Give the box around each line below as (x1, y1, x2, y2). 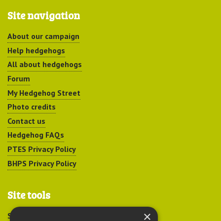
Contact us (7, 115, 45, 126)
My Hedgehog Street (7, 87, 80, 98)
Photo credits (7, 102, 56, 112)
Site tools (7, 187, 50, 202)
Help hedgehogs (7, 45, 65, 55)
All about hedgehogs (7, 59, 82, 70)
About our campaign (7, 31, 79, 41)
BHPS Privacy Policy (7, 158, 76, 168)
